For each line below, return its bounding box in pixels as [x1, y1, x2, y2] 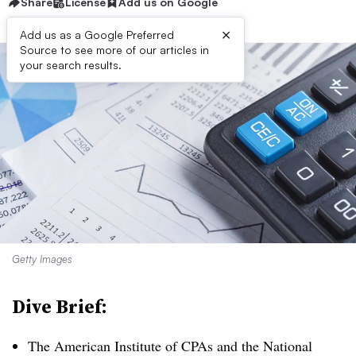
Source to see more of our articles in [20, 43, 209, 56]
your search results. [20, 58, 122, 72]
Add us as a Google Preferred [20, 28, 174, 41]
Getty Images [12, 253, 72, 265]
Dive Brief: [12, 293, 107, 319]
